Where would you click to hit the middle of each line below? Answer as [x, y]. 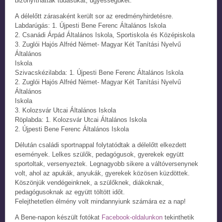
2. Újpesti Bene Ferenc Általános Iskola [72, 129]
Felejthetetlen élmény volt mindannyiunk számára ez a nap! [100, 201]
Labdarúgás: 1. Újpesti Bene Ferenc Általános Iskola [90, 26]
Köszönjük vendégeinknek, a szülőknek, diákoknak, [89, 183]
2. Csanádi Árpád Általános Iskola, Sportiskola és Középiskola [105, 35]
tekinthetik [178, 217]
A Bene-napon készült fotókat [58, 217]
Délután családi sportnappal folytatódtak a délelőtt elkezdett [101, 145]
